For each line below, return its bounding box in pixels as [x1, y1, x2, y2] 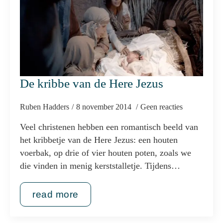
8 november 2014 [76, 103, 133, 111]
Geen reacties [140, 103, 183, 111]
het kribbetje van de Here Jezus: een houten [20, 135, 178, 145]
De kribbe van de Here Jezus [20, 77, 163, 90]
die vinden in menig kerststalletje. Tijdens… [20, 161, 180, 171]
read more [32, 189, 79, 200]
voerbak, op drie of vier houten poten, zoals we [20, 148, 191, 158]
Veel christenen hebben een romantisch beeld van [20, 122, 198, 132]
